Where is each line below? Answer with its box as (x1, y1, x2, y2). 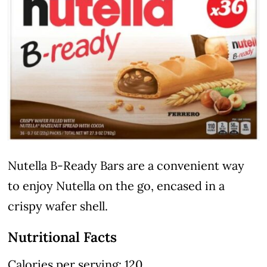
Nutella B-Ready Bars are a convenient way (8, 157, 245, 173)
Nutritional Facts (8, 228, 117, 246)
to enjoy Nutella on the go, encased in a (8, 178, 225, 193)
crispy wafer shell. (8, 198, 108, 213)
